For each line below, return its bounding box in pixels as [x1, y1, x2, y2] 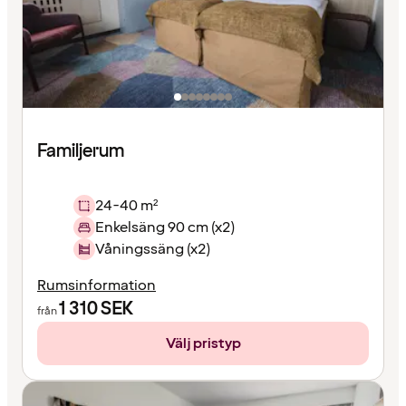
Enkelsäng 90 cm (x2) [95, 217, 235, 238]
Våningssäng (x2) [95, 239, 210, 260]
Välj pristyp [165, 333, 241, 354]
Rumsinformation [37, 275, 156, 296]
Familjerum [37, 139, 124, 165]
